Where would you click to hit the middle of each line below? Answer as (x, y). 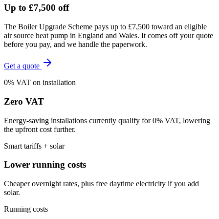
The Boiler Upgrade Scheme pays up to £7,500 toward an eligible (105, 27)
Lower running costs (45, 165)
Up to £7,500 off (36, 8)
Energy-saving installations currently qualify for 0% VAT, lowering (107, 120)
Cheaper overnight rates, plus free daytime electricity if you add (101, 183)
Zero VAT (24, 101)
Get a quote (23, 66)
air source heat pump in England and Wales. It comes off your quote (109, 36)
